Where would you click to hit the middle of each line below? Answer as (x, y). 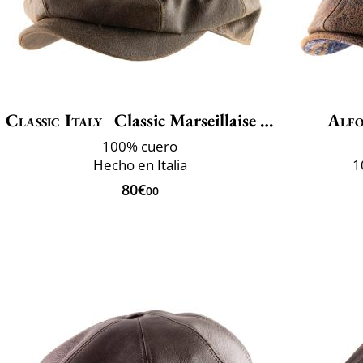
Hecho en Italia (140, 165)
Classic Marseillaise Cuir (185, 121)
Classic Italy (54, 121)
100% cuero (140, 147)
